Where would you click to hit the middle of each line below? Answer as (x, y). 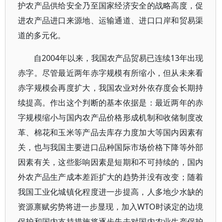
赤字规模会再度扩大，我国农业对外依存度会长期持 (111, 88)
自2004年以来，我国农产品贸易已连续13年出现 (119, 58)
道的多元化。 (42, 35)
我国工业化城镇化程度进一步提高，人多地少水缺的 (111, 192)
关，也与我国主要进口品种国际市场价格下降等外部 (111, 147)
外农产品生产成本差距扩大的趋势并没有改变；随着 (111, 177)
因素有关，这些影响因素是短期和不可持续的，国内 (111, 162)
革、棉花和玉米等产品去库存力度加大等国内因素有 (111, 132)
